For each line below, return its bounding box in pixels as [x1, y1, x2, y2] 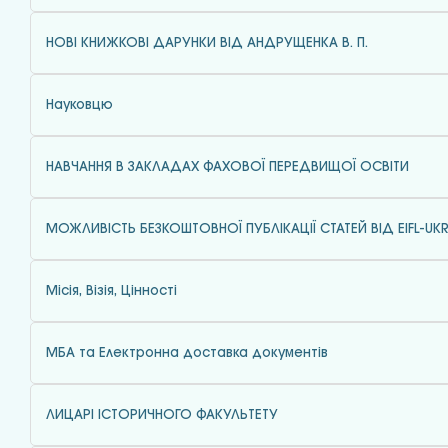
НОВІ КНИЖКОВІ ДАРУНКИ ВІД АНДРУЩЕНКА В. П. [46, 37, 368, 49]
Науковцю [46, 99, 113, 111]
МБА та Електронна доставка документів [46, 347, 328, 359]
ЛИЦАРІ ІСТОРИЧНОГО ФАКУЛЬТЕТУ [46, 409, 278, 421]
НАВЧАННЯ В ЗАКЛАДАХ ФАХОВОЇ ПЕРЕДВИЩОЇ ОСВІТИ [46, 161, 409, 173]
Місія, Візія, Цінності [46, 285, 177, 297]
